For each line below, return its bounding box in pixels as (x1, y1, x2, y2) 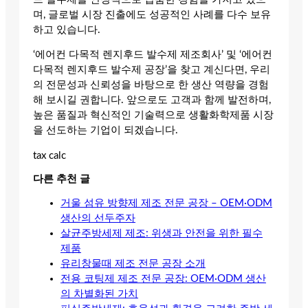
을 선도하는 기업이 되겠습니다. (33, 125, 178, 136)
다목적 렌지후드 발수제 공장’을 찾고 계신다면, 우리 (33, 65, 270, 76)
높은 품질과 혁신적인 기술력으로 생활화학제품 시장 (33, 110, 274, 121)
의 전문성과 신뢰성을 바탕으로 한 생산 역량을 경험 (33, 80, 269, 91)
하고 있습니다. (33, 24, 100, 35)
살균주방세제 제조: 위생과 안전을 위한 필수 (60, 228, 263, 239)
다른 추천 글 (33, 174, 90, 185)
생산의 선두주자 (60, 212, 135, 223)
